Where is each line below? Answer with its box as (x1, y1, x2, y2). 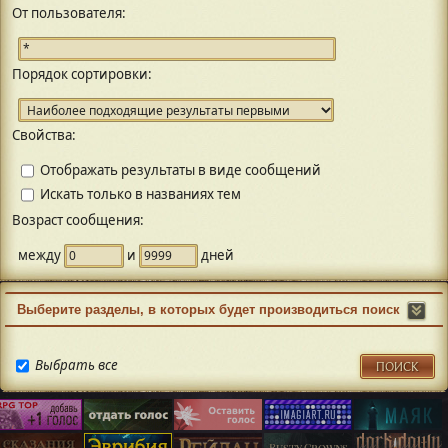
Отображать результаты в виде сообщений (40, 160, 321, 179)
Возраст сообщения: (12, 211, 144, 229)
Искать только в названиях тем (40, 184, 241, 203)
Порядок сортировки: (12, 65, 152, 83)
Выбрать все (35, 355, 118, 374)
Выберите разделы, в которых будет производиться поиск (17, 302, 400, 317)
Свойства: (12, 126, 76, 144)
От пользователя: (12, 4, 126, 22)
